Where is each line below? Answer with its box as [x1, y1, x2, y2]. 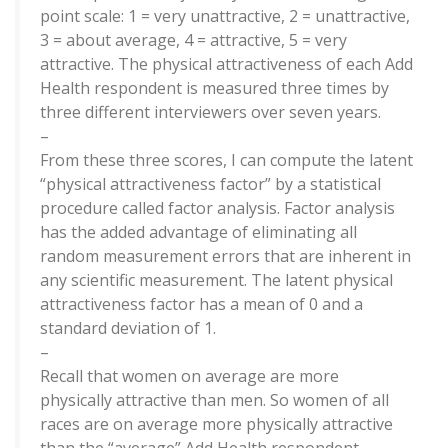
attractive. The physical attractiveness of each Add [40, 53, 413, 76]
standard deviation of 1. [40, 317, 216, 340]
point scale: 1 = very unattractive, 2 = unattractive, [40, 5, 410, 28]
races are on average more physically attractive [40, 413, 393, 436]
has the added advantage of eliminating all [40, 221, 357, 244]
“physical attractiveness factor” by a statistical [40, 173, 381, 196]
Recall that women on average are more [40, 365, 339, 388]
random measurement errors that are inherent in [40, 245, 411, 268]
